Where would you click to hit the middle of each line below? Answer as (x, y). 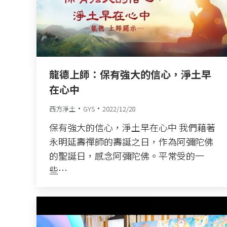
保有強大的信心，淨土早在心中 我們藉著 (132, 127)
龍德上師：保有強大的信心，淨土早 (130, 74)
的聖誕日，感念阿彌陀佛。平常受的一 (127, 155)
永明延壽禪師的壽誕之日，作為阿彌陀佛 (131, 141)
